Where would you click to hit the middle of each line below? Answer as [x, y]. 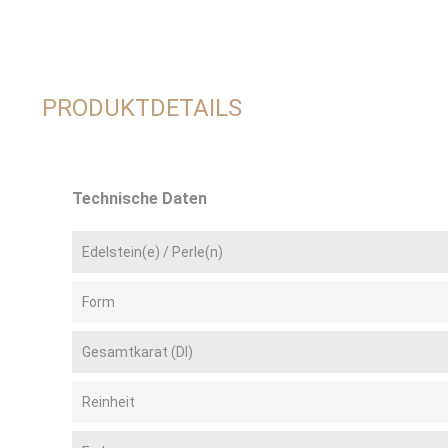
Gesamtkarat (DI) [137, 352]
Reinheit [108, 402]
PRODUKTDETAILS [142, 108]
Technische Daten [139, 199]
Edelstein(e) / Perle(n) [152, 252]
